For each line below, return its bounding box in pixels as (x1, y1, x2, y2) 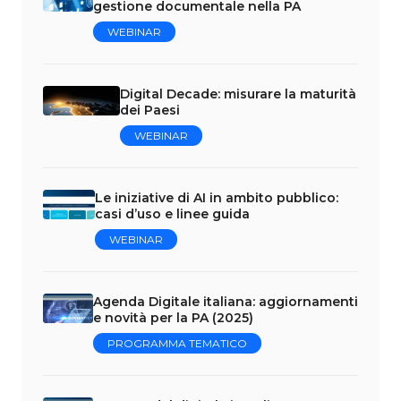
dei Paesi (120, 102, 181, 119)
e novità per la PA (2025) (93, 310, 253, 327)
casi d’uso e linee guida (94, 206, 250, 223)
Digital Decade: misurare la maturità (120, 86, 357, 103)
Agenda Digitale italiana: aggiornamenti (93, 294, 358, 311)
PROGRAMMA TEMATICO (107, 337, 247, 351)
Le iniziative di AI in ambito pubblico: (94, 190, 338, 207)
